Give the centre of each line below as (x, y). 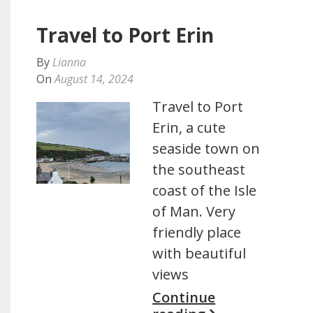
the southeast (199, 169)
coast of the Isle (205, 190)
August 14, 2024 (94, 79)
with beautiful (199, 253)
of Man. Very (194, 211)
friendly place (197, 232)
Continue (184, 297)
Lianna (69, 62)
